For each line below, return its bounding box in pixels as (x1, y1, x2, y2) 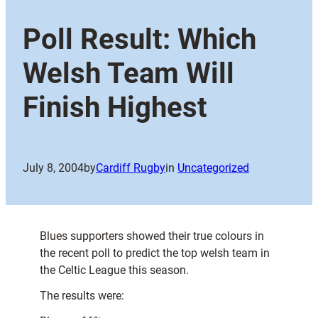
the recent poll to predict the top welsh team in (40, 246, 270, 261)
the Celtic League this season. (40, 263, 189, 278)
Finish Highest (23, 91, 207, 125)
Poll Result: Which (23, 23, 256, 57)
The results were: (40, 289, 124, 303)
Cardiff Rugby (96, 161, 165, 175)
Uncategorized (177, 161, 249, 175)
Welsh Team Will (23, 57, 234, 91)
